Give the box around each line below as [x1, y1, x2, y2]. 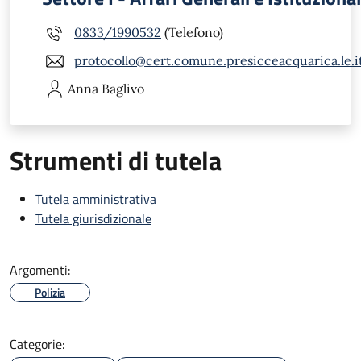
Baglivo [102, 80, 144, 97]
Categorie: [10, 334, 64, 354]
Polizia [35, 283, 65, 301]
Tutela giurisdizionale [35, 208, 151, 228]
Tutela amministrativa [35, 189, 156, 209]
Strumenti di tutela [10, 140, 222, 180]
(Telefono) [161, 24, 223, 41]
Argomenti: [10, 259, 70, 280]
